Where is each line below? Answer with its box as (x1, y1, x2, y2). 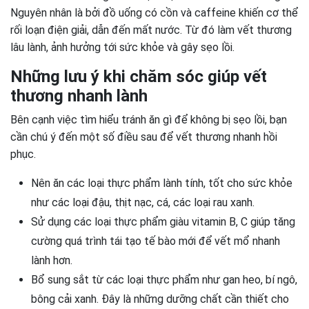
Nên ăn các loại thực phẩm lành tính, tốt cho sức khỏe (31, 177, 292, 190)
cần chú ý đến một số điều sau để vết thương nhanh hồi (10, 130, 277, 144)
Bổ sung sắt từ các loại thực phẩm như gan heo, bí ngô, (31, 273, 297, 287)
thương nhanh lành (10, 86, 148, 106)
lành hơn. (31, 254, 72, 268)
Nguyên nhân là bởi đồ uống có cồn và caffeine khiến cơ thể (10, 6, 298, 20)
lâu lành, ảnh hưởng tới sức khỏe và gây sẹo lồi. (10, 41, 237, 54)
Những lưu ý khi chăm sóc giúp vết (10, 67, 267, 87)
